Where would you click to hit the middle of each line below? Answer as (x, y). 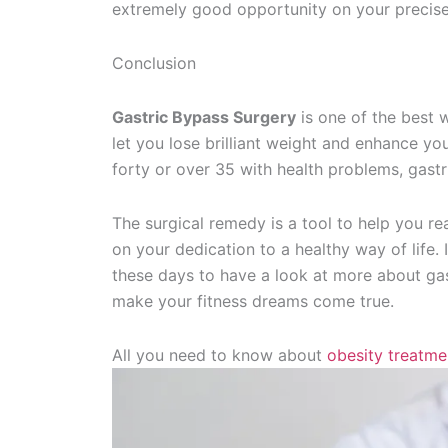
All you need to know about (219, 355)
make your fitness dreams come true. (253, 301)
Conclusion (154, 63)
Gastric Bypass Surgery (204, 117)
